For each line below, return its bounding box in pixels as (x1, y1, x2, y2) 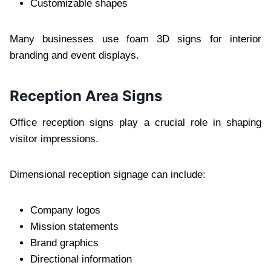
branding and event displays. (10, 49, 139, 61)
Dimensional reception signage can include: (10, 168, 206, 180)
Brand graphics (30, 237, 99, 249)
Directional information (30, 253, 132, 265)
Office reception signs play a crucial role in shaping (10, 116, 261, 128)
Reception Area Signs (10, 87, 162, 105)
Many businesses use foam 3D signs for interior (10, 33, 261, 45)
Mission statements (30, 220, 119, 232)
